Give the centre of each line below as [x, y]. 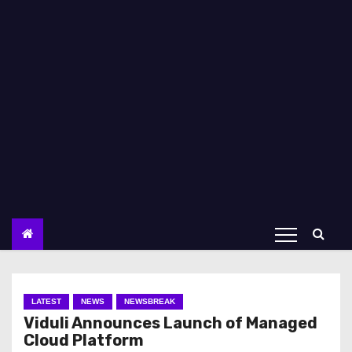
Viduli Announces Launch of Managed [170, 323]
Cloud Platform [84, 340]
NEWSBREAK [150, 301]
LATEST [46, 301]
